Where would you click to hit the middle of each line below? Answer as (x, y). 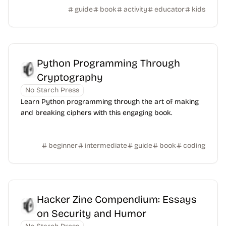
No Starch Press (52, 90)
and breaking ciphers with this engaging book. (96, 113)
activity (135, 9)
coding (194, 146)
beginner (63, 146)
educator (169, 9)
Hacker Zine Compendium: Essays (117, 199)
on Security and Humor (92, 213)
